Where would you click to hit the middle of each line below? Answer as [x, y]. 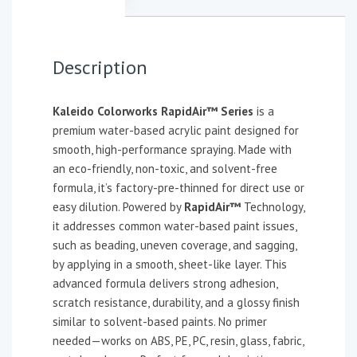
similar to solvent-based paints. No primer [160, 322]
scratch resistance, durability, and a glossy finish [176, 302]
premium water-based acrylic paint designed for [176, 130]
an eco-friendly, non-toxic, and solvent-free [165, 169]
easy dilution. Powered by [118, 207]
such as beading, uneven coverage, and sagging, [175, 245]
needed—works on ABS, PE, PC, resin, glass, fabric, [178, 341]
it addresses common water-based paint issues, [175, 226]
